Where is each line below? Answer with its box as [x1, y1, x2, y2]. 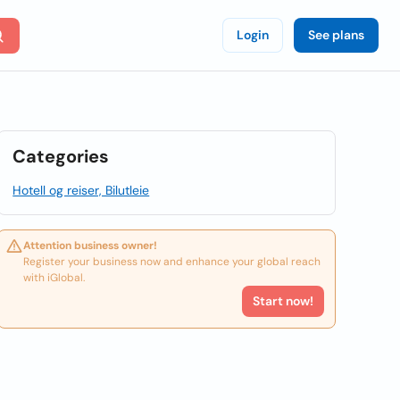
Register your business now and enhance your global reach [23, 254, 321, 269]
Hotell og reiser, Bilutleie [12, 182, 150, 198]
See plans [308, 27, 364, 43]
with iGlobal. [23, 271, 86, 285]
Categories [12, 145, 110, 168]
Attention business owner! [23, 238, 158, 253]
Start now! [252, 293, 313, 309]
